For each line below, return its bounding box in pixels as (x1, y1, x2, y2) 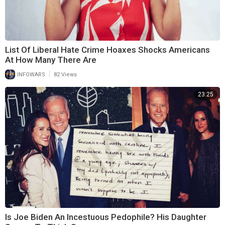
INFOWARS (16, 71, 45, 78)
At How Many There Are (5, 55, 96, 65)
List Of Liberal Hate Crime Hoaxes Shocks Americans (5, 45, 210, 55)
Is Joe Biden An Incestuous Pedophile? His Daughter (5, 212, 206, 222)
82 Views (54, 71, 77, 78)
